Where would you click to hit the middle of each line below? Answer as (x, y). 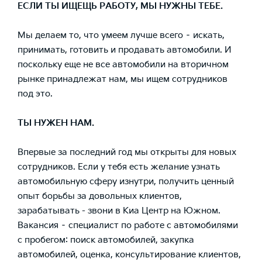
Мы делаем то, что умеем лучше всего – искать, (121, 35)
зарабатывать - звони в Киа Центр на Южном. (119, 211)
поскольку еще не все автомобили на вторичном (123, 64)
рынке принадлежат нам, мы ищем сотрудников (123, 79)
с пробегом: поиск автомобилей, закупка (106, 240)
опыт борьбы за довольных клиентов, (100, 196)
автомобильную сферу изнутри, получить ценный (126, 181)
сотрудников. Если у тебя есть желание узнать (119, 167)
